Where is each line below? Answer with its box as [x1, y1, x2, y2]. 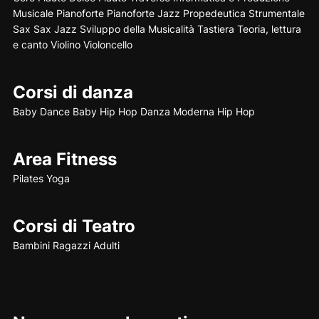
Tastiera [197, 23, 234, 36]
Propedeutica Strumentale [182, 7, 305, 20]
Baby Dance [12, 105, 70, 118]
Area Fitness [12, 149, 117, 170]
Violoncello [83, 38, 132, 51]
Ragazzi [52, 239, 90, 252]
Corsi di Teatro [12, 216, 135, 237]
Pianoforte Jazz [106, 7, 180, 20]
